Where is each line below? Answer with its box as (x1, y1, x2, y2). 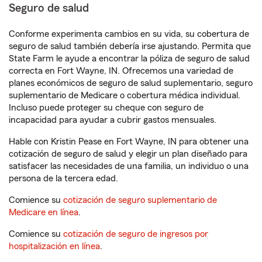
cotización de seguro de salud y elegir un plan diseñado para (9, 149, 247, 158)
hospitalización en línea (9, 242, 100, 251)
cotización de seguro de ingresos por (63, 229, 208, 239)
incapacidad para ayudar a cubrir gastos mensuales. (9, 115, 216, 125)
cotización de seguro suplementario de (63, 195, 217, 205)
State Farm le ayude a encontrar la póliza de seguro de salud (9, 54, 250, 63)
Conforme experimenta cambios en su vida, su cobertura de (9, 29, 249, 39)
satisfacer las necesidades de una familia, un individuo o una (9, 161, 249, 171)
